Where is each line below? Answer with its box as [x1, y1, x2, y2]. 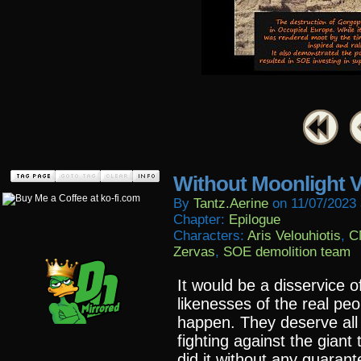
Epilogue [229, 212, 280, 227]
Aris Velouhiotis [247, 228, 341, 243]
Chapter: [173, 212, 229, 227]
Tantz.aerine [193, 196, 268, 211]
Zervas [173, 244, 215, 259]
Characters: [173, 228, 247, 243]
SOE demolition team [223, 244, 351, 259]
